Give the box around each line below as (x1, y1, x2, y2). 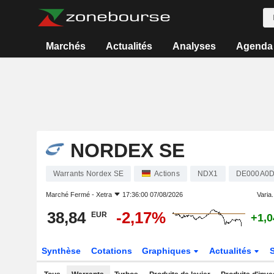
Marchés (46, 41, 86, 51)
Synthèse (41, 246, 81, 256)
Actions (154, 169, 180, 178)
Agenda (235, 41, 273, 51)
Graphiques (142, 246, 194, 256)
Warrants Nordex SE (53, 169, 124, 178)
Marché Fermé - (45, 191, 96, 198)
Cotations (91, 246, 132, 256)
